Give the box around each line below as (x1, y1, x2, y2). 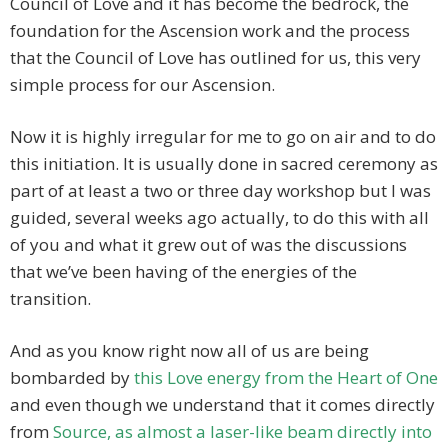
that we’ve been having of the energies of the (10, 260, 357, 284)
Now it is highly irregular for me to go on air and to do (10, 125, 436, 149)
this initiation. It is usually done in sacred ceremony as (10, 152, 438, 176)
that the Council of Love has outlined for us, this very (10, 46, 421, 70)
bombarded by (10, 366, 134, 390)
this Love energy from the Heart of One (134, 366, 438, 390)
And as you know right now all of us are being (10, 339, 369, 363)
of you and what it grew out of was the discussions (10, 233, 407, 257)
